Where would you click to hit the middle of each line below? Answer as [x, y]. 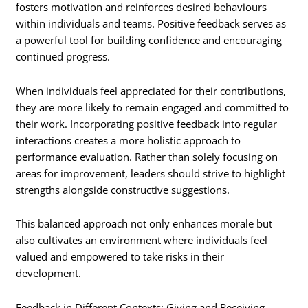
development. [49, 273]
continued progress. [63, 57]
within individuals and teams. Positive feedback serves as [151, 24]
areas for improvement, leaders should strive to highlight [151, 173]
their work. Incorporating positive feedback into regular [147, 123]
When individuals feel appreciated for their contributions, [151, 90]
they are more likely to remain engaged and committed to [153, 107]
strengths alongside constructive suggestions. [123, 189]
